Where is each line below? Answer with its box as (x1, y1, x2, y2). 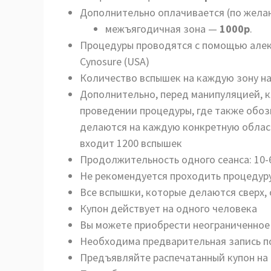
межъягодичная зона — (105, 22, 220, 36)
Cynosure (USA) (80, 54, 149, 68)
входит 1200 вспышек (80, 136, 182, 150)
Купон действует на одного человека (80, 201, 257, 215)
